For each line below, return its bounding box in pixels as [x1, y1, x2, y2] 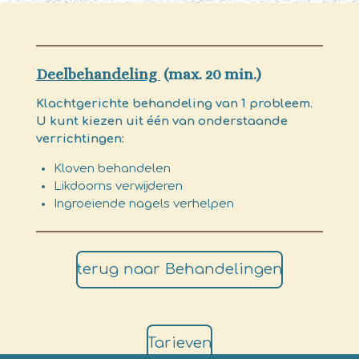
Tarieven [147, 334, 212, 352]
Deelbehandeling [35, 65, 160, 83]
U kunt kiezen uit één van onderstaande [35, 114, 288, 128]
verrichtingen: [35, 131, 124, 146]
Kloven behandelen [54, 161, 171, 175]
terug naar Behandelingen [76, 260, 283, 278]
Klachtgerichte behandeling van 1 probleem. [35, 96, 313, 111]
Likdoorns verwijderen [54, 179, 184, 193]
